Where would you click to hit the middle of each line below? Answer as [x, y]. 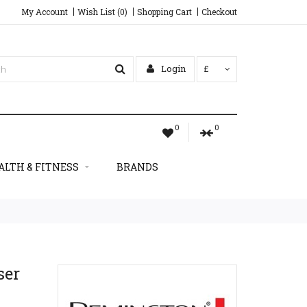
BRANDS [137, 167]
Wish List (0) [102, 12]
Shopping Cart [164, 12]
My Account [45, 12]
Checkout [219, 12]
